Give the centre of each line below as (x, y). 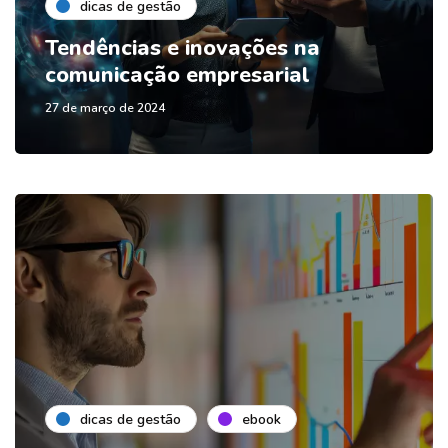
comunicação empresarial (177, 75)
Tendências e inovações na (182, 48)
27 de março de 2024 (105, 108)
